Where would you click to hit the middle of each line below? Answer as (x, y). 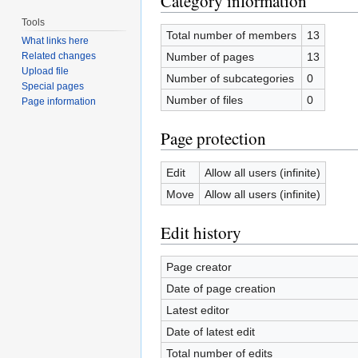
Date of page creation (221, 288)
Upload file (46, 72)
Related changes (59, 56)
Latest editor (197, 310)
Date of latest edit (210, 331)
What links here (56, 41)
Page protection (213, 138)
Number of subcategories (230, 78)
